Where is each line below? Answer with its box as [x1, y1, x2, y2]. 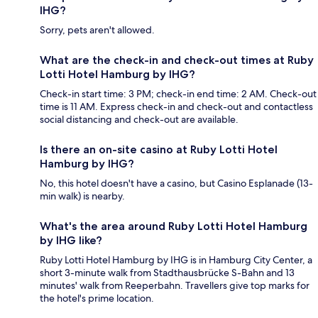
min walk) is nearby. [40, 190, 125, 203]
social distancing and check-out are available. [40, 113, 238, 126]
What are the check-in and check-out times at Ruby [40, 53, 314, 67]
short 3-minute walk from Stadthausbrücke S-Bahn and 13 [40, 266, 295, 280]
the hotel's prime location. [40, 292, 154, 305]
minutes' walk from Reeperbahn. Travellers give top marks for [40, 279, 309, 292]
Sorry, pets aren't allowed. [40, 23, 155, 37]
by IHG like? [40, 234, 102, 248]
